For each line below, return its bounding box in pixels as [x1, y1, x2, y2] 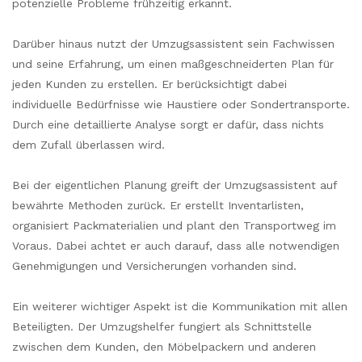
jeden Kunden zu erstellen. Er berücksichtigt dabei [12, 77, 287, 90]
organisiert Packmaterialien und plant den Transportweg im [12, 218, 336, 232]
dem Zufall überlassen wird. [12, 137, 165, 151]
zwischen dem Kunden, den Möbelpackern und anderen [12, 339, 316, 353]
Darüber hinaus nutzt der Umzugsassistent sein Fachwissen [12, 36, 335, 50]
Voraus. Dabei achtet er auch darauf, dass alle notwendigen [12, 238, 339, 252]
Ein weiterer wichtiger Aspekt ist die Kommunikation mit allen [12, 299, 347, 313]
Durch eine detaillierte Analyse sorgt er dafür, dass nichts [12, 117, 324, 131]
